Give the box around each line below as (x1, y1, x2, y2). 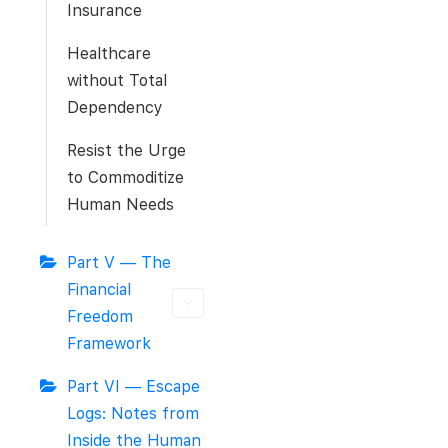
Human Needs (67, 195, 174, 214)
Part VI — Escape (67, 377, 200, 396)
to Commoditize (67, 168, 184, 187)
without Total (67, 71, 167, 90)
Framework (67, 334, 151, 353)
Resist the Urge (67, 141, 186, 160)
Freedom (67, 307, 133, 326)
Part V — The (67, 253, 171, 272)
